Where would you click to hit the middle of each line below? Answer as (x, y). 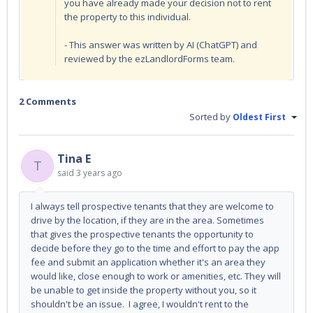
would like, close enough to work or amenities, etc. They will (156, 276)
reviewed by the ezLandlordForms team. (150, 58)
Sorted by (211, 116)
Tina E (74, 158)
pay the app (254, 248)
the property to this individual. (128, 16)
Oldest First (260, 117)
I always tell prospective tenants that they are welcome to (152, 206)
